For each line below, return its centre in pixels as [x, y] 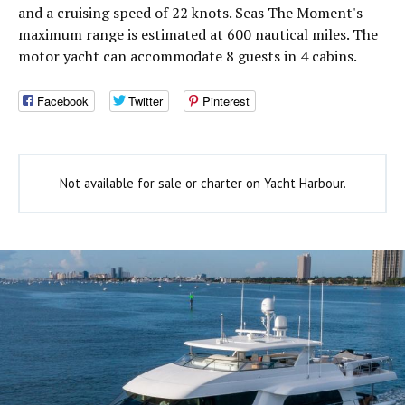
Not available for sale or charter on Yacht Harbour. [202, 184]
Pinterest [226, 101]
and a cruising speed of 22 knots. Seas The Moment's [190, 13]
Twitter [146, 101]
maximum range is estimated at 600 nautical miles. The [198, 34]
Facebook [63, 101]
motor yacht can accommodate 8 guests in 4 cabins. [188, 56]
